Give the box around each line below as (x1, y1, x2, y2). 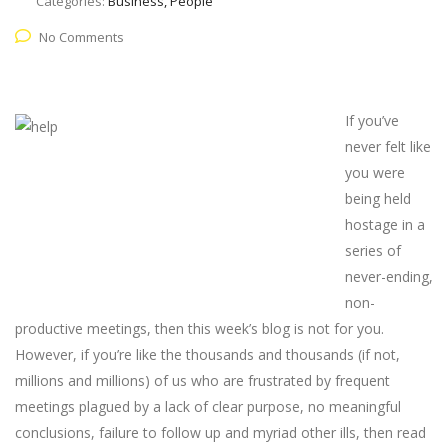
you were (345, 163, 405, 182)
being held (345, 189, 411, 208)
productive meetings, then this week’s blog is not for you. (15, 319, 384, 338)
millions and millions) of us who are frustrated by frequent (15, 371, 390, 390)
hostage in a (345, 215, 425, 234)
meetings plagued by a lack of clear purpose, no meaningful (15, 397, 401, 416)
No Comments (39, 28, 124, 46)
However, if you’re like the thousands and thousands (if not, (15, 345, 400, 364)
